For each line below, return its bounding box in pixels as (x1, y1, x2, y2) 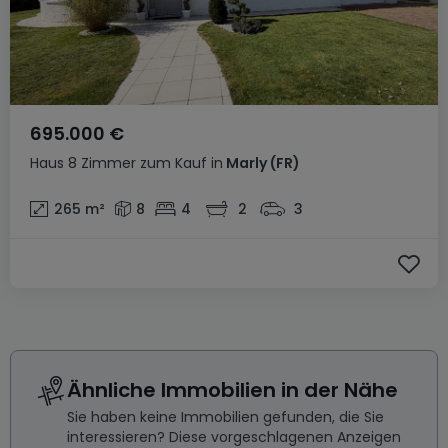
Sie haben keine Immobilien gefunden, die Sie (67, 407, 384, 427)
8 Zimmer (68, 153, 136, 173)
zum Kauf (140, 153, 207, 173)
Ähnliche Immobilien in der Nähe (67, 376, 398, 404)
